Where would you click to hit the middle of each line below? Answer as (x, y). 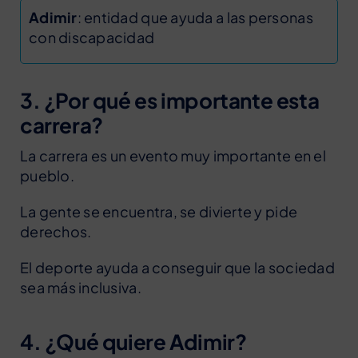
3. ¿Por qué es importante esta (169, 100)
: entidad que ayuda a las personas (195, 17)
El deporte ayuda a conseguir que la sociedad (177, 267)
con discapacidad (91, 37)
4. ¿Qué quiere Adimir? (133, 341)
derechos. (56, 231)
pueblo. (47, 175)
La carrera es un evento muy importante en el (173, 155)
